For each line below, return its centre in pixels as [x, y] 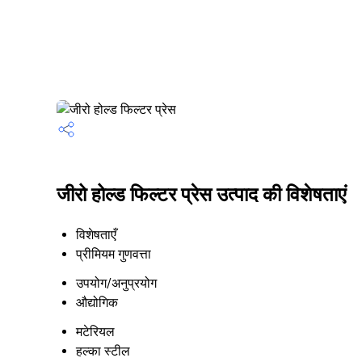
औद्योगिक [97, 303]
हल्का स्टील [103, 351]
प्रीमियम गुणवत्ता [114, 254]
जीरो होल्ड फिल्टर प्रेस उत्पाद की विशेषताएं [201, 195]
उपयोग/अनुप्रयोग [116, 283]
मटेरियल [95, 332]
